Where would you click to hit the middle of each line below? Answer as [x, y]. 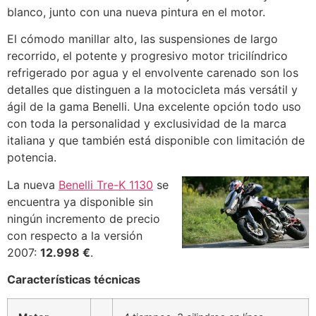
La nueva [33, 184]
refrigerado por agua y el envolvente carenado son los [153, 73]
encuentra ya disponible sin [80, 201]
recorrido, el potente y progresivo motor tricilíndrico [147, 56]
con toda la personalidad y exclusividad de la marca [147, 124]
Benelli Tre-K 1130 [106, 184]
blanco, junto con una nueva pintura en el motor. [136, 12]
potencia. [32, 158]
